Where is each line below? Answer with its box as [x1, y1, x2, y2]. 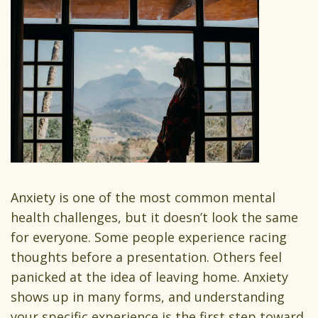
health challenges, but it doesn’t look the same [11, 209, 298, 226]
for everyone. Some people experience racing [11, 229, 287, 246]
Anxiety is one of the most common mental [11, 189, 275, 207]
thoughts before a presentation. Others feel [11, 248, 282, 266]
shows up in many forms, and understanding [11, 288, 285, 306]
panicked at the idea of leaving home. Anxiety [11, 268, 288, 286]
